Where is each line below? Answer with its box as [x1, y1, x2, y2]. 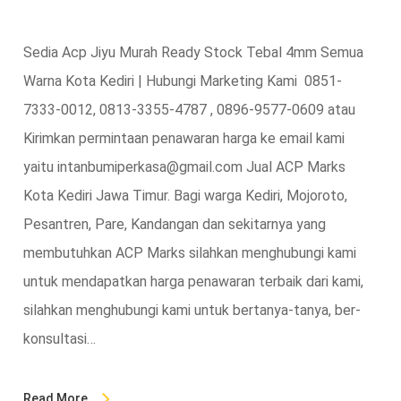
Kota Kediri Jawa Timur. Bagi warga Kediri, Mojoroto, [22, 186, 347, 204]
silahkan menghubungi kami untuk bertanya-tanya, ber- [22, 301, 361, 319]
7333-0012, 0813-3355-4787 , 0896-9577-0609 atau [22, 100, 355, 118]
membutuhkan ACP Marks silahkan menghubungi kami [22, 243, 356, 261]
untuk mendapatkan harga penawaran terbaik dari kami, [22, 272, 363, 290]
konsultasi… [22, 329, 96, 347]
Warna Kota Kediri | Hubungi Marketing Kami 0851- [22, 72, 342, 90]
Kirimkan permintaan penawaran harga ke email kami [22, 129, 345, 147]
